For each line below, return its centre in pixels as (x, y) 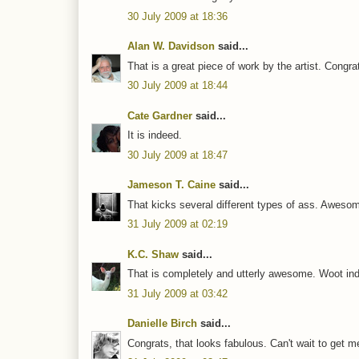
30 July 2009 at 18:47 (177, 155)
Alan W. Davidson (171, 46)
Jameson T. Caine (171, 185)
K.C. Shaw (153, 254)
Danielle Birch (162, 324)
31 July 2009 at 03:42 (177, 293)
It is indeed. (155, 135)
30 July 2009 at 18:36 (177, 16)
